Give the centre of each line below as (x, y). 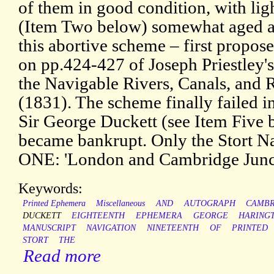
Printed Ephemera (54, 204)
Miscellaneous (121, 204)
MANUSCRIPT (49, 228)
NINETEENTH (172, 228)
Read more (62, 256)
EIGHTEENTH (98, 216)
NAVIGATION (111, 228)
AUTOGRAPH (209, 204)
